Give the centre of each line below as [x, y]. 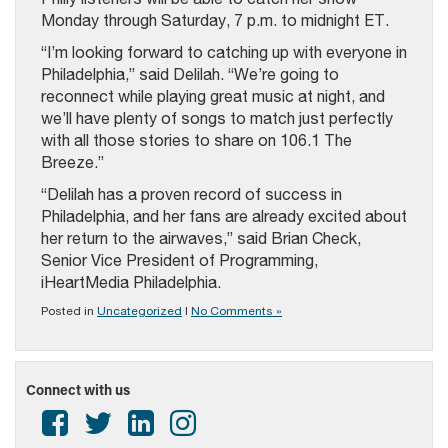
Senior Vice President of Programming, [179, 260]
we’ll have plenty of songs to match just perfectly [217, 118]
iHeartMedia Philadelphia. [131, 282]
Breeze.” [72, 162]
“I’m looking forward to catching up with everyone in [224, 52]
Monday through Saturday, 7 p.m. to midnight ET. [215, 20]
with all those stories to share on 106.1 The [196, 140]
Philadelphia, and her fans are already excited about [224, 216]
